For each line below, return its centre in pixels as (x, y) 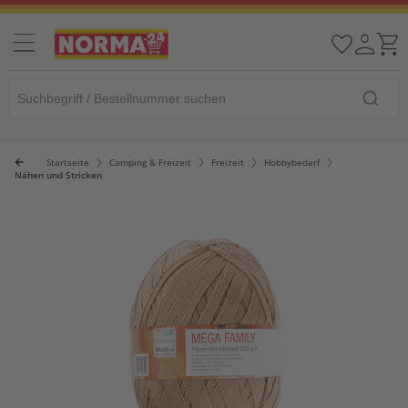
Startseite (68, 162)
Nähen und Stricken (58, 175)
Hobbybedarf (292, 162)
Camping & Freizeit (150, 162)
